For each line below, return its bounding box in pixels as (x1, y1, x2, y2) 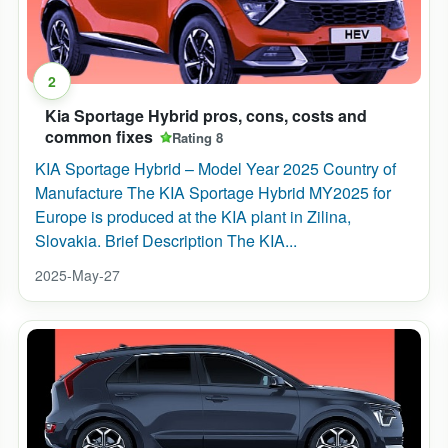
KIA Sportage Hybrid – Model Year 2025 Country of (35, 157, 396, 180)
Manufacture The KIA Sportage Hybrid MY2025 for (35, 181, 391, 204)
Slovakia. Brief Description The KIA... (35, 229, 297, 252)
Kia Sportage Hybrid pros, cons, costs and (45, 104, 367, 127)
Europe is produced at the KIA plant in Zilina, (35, 205, 351, 228)
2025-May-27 (35, 265, 120, 285)
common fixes (45, 125, 153, 148)
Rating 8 (172, 127, 223, 147)
